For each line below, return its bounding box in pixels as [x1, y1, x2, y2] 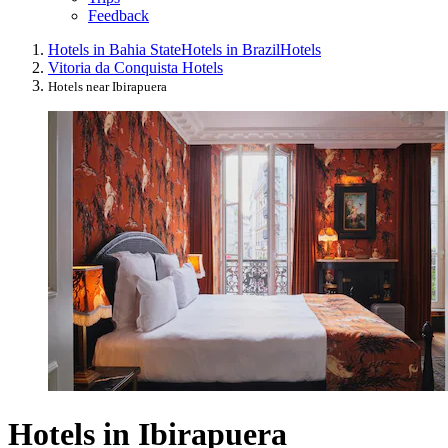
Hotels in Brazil [181, 40, 280, 58]
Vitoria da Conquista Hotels [48, 58, 223, 76]
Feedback [88, 6, 149, 24]
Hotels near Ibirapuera [48, 78, 167, 94]
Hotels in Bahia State [48, 40, 181, 58]
